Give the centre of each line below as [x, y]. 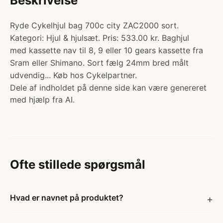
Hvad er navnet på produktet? [67, 198]
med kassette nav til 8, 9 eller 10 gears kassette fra [107, 50]
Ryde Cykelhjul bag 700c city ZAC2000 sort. [94, 25]
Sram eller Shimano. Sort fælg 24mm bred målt [99, 63]
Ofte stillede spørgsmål [78, 165]
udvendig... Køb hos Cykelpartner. [73, 75]
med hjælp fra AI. [42, 100]
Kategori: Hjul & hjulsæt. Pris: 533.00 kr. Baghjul [100, 38]
